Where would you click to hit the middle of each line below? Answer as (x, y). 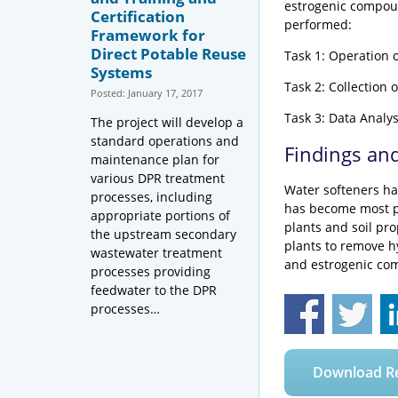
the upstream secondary (163, 234)
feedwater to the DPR (154, 290)
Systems (121, 72)
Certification (138, 16)
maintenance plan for (155, 159)
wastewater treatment (156, 252)
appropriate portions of (160, 215)
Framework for (148, 35)
